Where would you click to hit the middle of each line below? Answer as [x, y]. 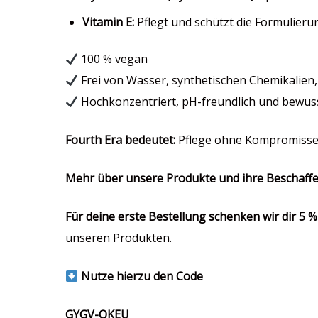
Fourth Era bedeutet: [122, 140]
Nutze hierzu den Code [141, 276]
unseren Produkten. [119, 238]
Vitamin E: [108, 22]
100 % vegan [113, 59]
